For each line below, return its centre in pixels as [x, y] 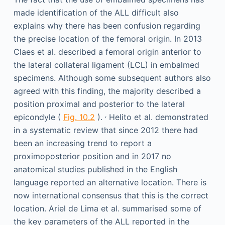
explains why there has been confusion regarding [107, 26]
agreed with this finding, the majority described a [107, 91]
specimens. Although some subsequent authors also [112, 78]
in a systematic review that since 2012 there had [105, 130]
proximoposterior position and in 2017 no [92, 156]
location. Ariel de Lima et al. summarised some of [107, 209]
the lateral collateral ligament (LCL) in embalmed [106, 65]
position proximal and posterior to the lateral [99, 104]
